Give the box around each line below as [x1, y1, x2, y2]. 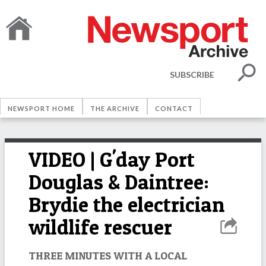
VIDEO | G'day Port [28, 147, 195, 172]
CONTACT [155, 104, 193, 112]
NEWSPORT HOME [8, 104, 75, 112]
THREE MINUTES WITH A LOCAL [28, 248, 187, 262]
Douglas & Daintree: [28, 169, 209, 195]
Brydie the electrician [28, 192, 224, 217]
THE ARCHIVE [90, 104, 140, 112]
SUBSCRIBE [170, 69, 214, 80]
